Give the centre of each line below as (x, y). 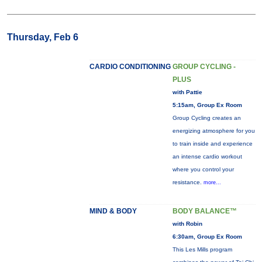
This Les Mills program (202, 249)
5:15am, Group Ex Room (207, 105)
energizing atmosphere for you (213, 131)
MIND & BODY (113, 211)
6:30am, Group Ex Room (207, 237)
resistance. (188, 182)
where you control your (203, 169)
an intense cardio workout (207, 156)
